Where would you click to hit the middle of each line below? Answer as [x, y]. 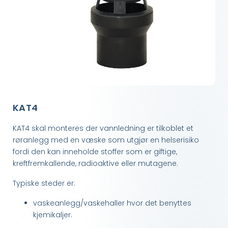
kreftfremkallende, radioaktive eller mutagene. [95, 163]
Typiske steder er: [44, 183]
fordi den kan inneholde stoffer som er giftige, [95, 151]
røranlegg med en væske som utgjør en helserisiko [106, 140]
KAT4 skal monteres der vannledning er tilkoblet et [103, 128]
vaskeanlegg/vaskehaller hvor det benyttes [112, 203]
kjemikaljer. [53, 215]
